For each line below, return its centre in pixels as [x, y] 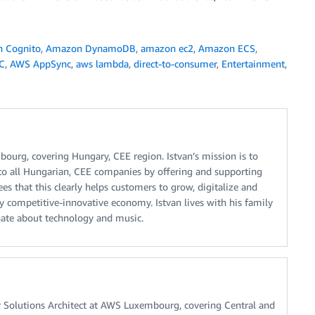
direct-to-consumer [175, 63]
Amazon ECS [227, 48]
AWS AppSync [40, 63]
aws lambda [102, 63]
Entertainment [253, 63]
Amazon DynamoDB [91, 48]
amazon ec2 [167, 48]
